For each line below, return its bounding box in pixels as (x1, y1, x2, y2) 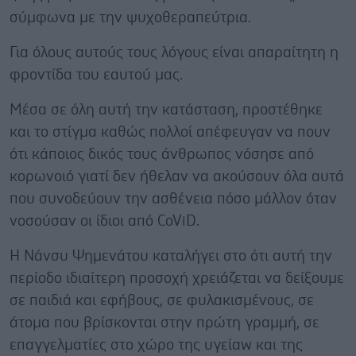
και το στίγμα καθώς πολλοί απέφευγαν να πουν (10, 124, 331, 140)
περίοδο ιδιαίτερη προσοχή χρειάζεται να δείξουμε (10, 270, 344, 286)
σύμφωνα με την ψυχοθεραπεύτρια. (10, 10, 251, 25)
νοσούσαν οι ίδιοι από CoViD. (10, 213, 199, 229)
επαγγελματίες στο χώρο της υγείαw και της (10, 337, 303, 353)
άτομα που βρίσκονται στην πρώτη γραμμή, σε (10, 315, 319, 331)
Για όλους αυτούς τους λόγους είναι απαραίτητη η (10, 44, 339, 60)
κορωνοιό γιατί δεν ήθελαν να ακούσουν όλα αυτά (10, 168, 344, 184)
